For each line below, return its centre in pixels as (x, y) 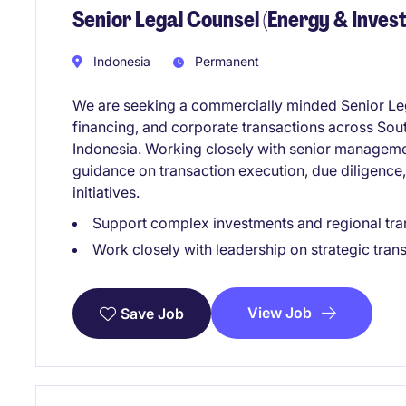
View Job (280, 312)
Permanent (225, 61)
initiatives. (106, 192)
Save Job (152, 313)
